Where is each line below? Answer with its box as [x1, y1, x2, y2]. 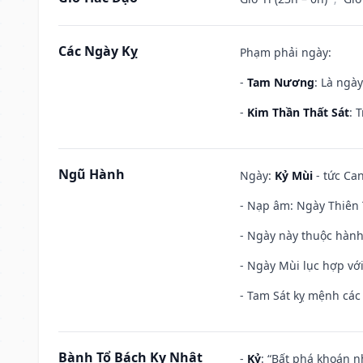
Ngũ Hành [58, 164, 125, 183]
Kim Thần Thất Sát [247, 104, 349, 120]
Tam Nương [247, 74, 314, 90]
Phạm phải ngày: [240, 44, 331, 60]
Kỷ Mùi [275, 167, 313, 183]
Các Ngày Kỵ [58, 41, 138, 60]
